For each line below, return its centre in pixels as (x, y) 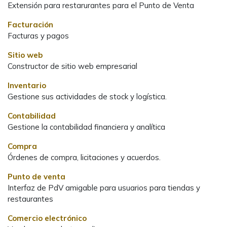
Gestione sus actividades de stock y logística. (87, 96)
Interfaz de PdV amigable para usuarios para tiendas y (104, 187)
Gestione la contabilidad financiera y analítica (86, 127)
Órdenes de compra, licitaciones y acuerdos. (84, 157)
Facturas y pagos (38, 35)
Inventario (27, 85)
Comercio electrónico (47, 218)
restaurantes (30, 199)
